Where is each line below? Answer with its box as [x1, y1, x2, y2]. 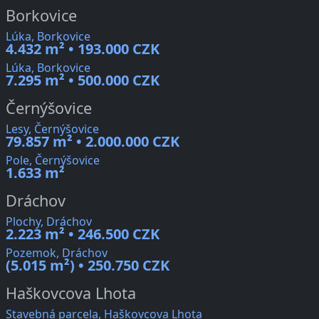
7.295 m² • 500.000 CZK [6, 70, 159, 90]
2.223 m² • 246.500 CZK [6, 224, 159, 244]
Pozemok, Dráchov [6, 245, 108, 261]
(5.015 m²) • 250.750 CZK [6, 256, 169, 276]
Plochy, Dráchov [6, 214, 92, 230]
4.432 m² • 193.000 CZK [6, 39, 159, 59]
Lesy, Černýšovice [6, 121, 99, 137]
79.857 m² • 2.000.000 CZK [6, 132, 179, 152]
